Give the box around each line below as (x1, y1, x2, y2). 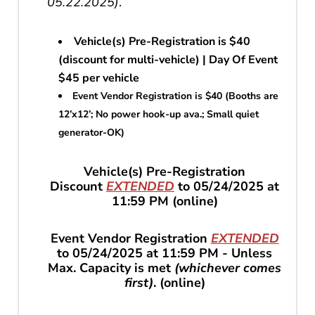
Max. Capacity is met (48, 259, 171, 277)
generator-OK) (58, 126, 125, 140)
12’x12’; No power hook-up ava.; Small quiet (58, 108, 259, 122)
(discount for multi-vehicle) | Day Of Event (58, 52, 278, 68)
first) (124, 274, 153, 292)
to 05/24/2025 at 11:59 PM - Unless (57, 245, 272, 262)
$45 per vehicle (58, 70, 140, 86)
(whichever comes (174, 259, 281, 277)
